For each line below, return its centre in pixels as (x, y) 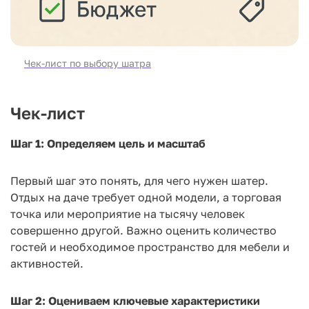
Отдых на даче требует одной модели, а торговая (146, 197)
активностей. (47, 263)
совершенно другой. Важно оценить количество (143, 230)
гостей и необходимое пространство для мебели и (150, 247)
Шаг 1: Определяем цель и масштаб (108, 143)
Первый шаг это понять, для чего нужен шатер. (139, 180)
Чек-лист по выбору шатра (88, 63)
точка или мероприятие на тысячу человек (128, 213)
